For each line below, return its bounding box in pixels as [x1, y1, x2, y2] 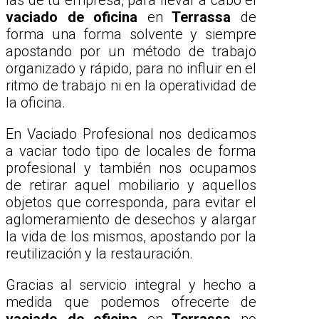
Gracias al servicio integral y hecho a [6, 276, 256, 294]
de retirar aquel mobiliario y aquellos [6, 177, 256, 194]
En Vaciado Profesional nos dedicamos [6, 125, 256, 143]
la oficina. [6, 94, 66, 112]
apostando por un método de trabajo [6, 43, 256, 61]
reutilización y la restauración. [6, 245, 193, 263]
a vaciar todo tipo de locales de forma [6, 142, 256, 160]
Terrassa [162, 9, 231, 26]
